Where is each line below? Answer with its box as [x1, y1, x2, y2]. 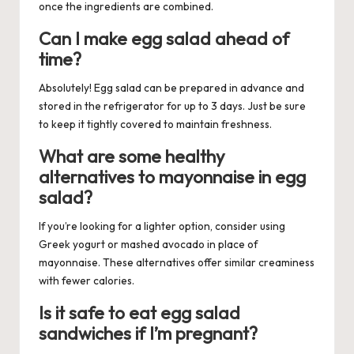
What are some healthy [39, 145, 225, 168]
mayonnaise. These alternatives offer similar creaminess [39, 255, 314, 270]
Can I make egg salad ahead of [39, 28, 289, 51]
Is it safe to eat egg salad [39, 302, 240, 325]
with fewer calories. [39, 273, 134, 288]
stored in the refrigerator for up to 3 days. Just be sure [39, 99, 306, 114]
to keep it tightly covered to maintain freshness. [39, 117, 272, 132]
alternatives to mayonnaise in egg [39, 166, 306, 189]
